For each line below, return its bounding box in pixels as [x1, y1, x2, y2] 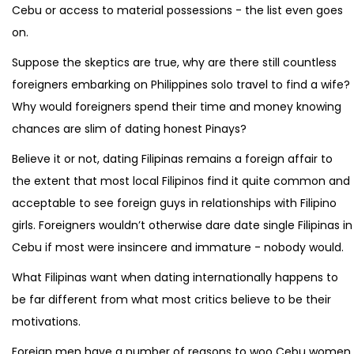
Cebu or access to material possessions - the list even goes [12, 2, 343, 18]
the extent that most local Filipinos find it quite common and [12, 172, 350, 189]
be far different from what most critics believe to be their [12, 291, 331, 307]
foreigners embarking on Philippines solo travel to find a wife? [12, 76, 350, 92]
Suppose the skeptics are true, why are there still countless [12, 54, 337, 70]
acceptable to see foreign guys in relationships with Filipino [12, 194, 337, 211]
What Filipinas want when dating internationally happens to [12, 269, 338, 285]
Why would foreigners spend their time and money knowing [12, 98, 341, 115]
